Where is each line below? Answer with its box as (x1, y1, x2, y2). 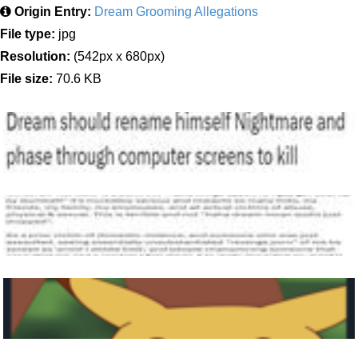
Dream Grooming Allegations (94, 5, 258, 18)
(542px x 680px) (70, 50, 165, 63)
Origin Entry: (14, 5, 91, 18)
